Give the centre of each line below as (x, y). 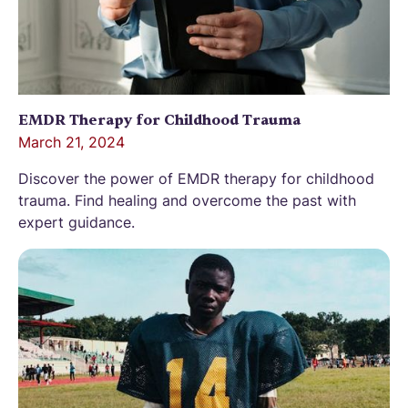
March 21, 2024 (71, 143)
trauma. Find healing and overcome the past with (187, 201)
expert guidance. (76, 223)
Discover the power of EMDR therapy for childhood (196, 179)
